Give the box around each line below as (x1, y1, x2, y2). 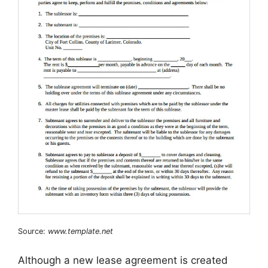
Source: (18, 226, 48, 236)
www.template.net (48, 226, 113, 236)
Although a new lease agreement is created (18, 254, 228, 267)
